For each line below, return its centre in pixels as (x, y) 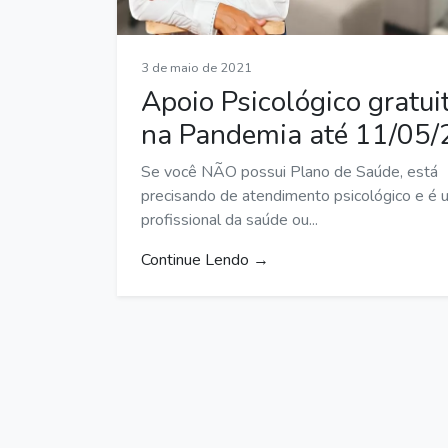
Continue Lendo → (205, 259)
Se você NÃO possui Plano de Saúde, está (289, 171)
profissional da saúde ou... (229, 219)
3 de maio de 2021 (196, 67)
